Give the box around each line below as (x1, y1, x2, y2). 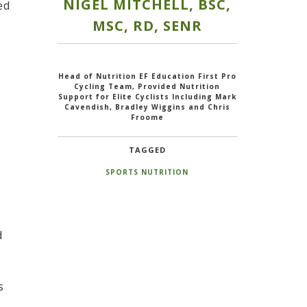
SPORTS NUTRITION (106, 167, 189, 177)
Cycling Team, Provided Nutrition (74, 81, 221, 91)
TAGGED (128, 144, 166, 155)
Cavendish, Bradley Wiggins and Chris (64, 101, 230, 112)
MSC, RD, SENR (92, 16, 202, 35)
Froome (130, 112, 164, 122)
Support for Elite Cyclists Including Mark (58, 91, 236, 101)
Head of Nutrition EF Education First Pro (58, 71, 236, 81)
